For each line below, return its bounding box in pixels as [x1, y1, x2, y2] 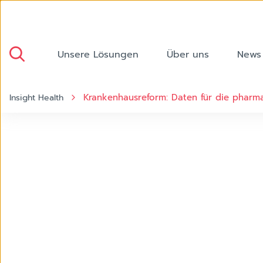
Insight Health [9, 92, 63, 104]
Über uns [167, 48, 209, 62]
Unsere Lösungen [58, 48, 139, 62]
